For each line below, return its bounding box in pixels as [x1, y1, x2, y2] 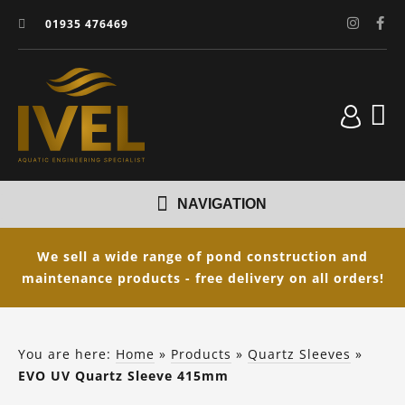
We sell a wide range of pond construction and [37, 248, 368, 266]
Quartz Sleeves [248, 345, 351, 363]
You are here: [18, 345, 116, 363]
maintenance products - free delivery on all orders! [21, 269, 384, 287]
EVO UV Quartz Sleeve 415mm [18, 367, 229, 385]
